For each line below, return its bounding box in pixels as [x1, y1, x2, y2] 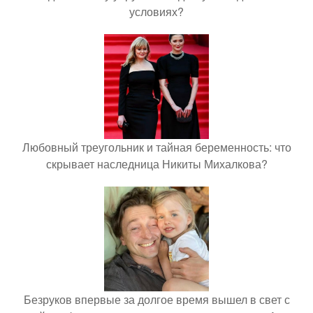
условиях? [129, 3, 184, 20]
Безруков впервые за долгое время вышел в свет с [23, 291, 290, 307]
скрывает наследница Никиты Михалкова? [45, 156, 268, 172]
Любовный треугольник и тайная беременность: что [22, 139, 291, 155]
